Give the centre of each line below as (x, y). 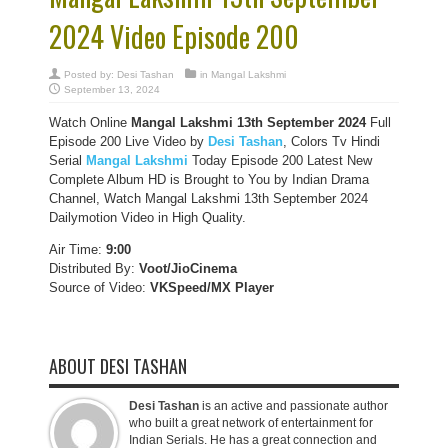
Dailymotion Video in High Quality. (147, 217)
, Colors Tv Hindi (331, 141)
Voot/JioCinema (188, 268)
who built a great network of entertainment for (251, 423)
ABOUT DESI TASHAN (118, 366)
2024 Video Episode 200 (174, 36)
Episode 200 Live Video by (128, 141)
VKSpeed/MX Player (210, 287)
